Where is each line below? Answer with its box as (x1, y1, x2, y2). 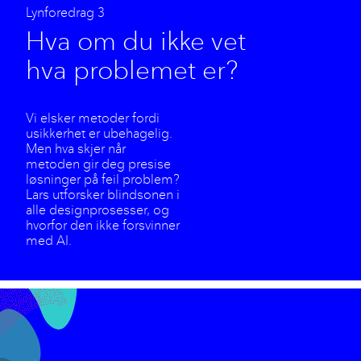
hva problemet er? (26, 54, 238, 86)
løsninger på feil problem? (26, 171, 180, 187)
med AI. (26, 232, 72, 248)
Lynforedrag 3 (26, 4, 105, 20)
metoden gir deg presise (26, 156, 171, 172)
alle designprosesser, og (26, 201, 169, 218)
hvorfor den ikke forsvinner (26, 217, 180, 233)
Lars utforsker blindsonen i (26, 186, 180, 202)
